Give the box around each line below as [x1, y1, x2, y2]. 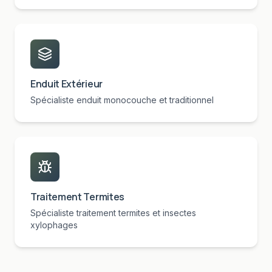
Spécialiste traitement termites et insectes [30, 208, 196, 218]
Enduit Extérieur [30, 77, 103, 90]
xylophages [30, 220, 78, 230]
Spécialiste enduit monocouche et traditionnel [30, 95, 214, 105]
